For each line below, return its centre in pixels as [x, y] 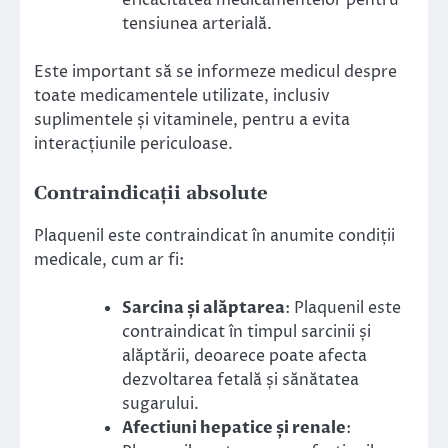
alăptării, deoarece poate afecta [244, 356]
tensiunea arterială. [197, 24]
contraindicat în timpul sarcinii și [246, 332]
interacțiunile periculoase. [133, 144]
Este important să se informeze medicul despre [215, 72]
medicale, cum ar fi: [109, 260]
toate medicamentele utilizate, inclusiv [182, 96]
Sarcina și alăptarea [203, 308]
